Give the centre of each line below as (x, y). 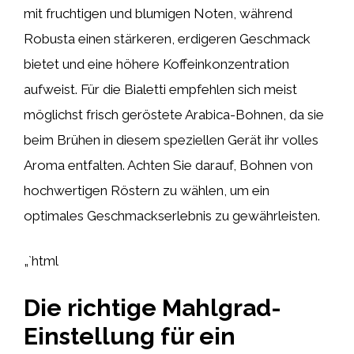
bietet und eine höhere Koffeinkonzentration (156, 64)
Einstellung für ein (130, 336)
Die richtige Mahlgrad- (153, 307)
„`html (41, 261)
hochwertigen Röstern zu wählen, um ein (147, 190)
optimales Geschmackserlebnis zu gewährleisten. (172, 215)
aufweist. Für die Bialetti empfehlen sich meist (160, 89)
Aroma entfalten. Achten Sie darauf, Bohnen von (168, 165)
